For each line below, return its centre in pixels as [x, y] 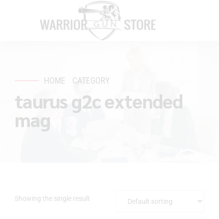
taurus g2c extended [99, 100]
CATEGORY [91, 80]
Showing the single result [52, 198]
